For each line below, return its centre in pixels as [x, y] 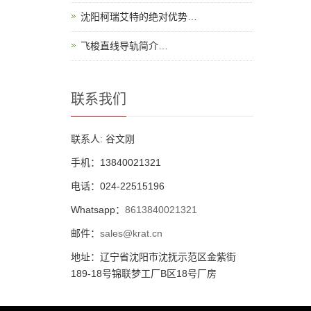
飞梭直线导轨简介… [124, 45]
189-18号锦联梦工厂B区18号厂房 [144, 273]
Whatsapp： [98, 209]
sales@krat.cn [131, 233]
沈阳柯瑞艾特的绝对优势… [139, 16]
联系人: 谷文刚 [103, 138]
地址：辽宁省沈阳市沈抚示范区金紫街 [153, 257]
